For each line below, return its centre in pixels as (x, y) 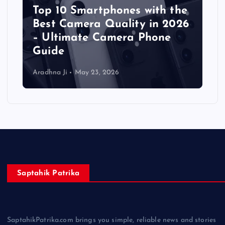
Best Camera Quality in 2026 (111, 24)
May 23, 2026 (97, 73)
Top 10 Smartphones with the (110, 11)
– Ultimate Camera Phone (102, 38)
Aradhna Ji (50, 73)
